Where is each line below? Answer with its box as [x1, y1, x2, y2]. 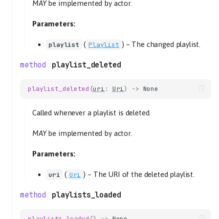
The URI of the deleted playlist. [93, 170, 195, 178]
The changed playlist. [131, 40, 201, 48]
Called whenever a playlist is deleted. [32, 108, 151, 117]
